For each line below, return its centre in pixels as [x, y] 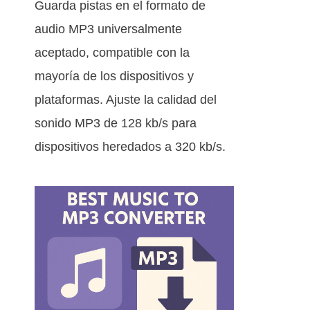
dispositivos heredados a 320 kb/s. [130, 147]
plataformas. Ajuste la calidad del [126, 100]
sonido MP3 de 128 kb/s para [116, 124]
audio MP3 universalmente [108, 29]
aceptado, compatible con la [112, 53]
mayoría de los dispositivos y [114, 76]
